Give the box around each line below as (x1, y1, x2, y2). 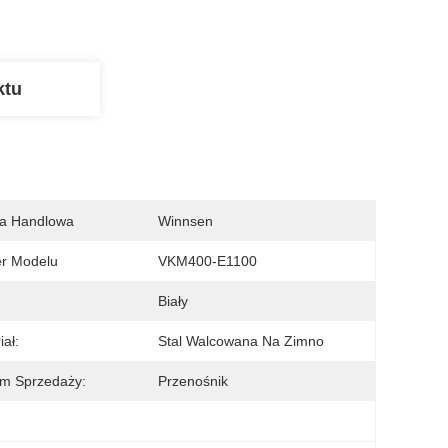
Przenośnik (158, 373, 228, 389)
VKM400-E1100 (158, 253, 257, 269)
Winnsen (158, 213, 213, 229)
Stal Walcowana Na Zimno (158, 333, 324, 349)
